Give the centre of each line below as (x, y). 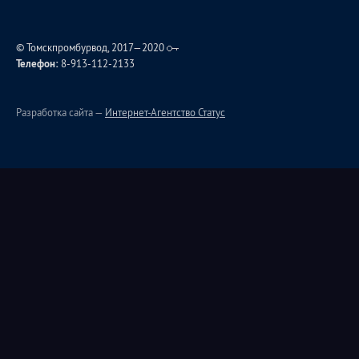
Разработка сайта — (61, 112)
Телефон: (37, 64)
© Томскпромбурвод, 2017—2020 (91, 47)
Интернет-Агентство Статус (165, 112)
